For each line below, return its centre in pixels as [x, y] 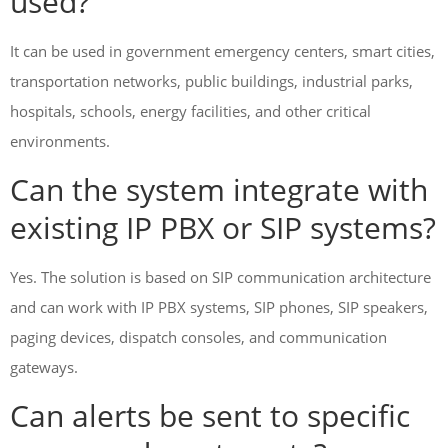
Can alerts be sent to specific [210, 415]
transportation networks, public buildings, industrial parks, [211, 81]
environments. [60, 141]
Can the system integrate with [219, 189]
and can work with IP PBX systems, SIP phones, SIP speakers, [219, 307]
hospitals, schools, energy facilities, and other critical [190, 111]
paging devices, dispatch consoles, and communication [198, 337]
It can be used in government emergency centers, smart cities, [222, 51]
